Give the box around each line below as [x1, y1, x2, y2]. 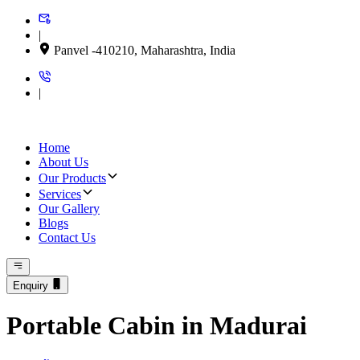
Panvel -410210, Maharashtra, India [51, 43, 235, 57]
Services [39, 187, 81, 201]
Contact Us [39, 231, 96, 244]
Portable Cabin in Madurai [6, 311, 307, 341]
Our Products [39, 171, 106, 185]
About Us [39, 155, 88, 169]
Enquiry [13, 279, 51, 292]
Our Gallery [39, 202, 100, 215]
